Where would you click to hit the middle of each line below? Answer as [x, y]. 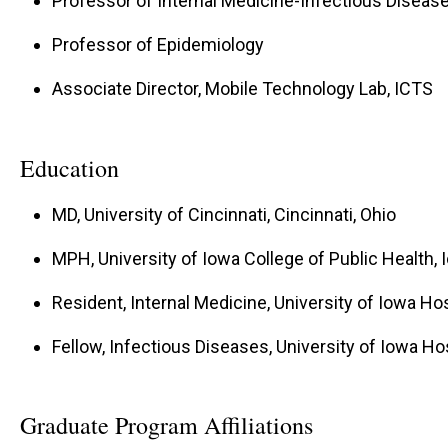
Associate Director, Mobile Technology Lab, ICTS [242, 88]
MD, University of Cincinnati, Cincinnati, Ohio [224, 214]
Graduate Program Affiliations [166, 425]
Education [69, 167]
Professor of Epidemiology [158, 44]
